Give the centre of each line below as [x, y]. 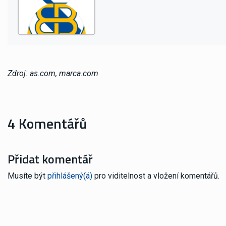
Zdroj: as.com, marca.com [53, 73]
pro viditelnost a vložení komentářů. [156, 176]
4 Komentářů [47, 123]
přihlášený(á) [70, 176]
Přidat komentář [50, 159]
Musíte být [27, 176]
